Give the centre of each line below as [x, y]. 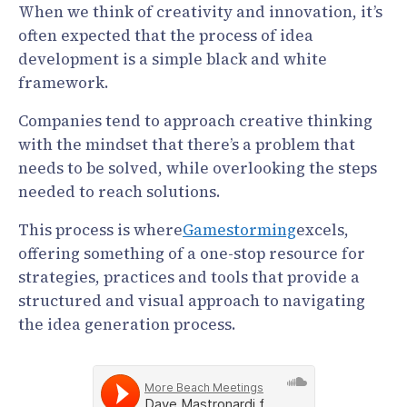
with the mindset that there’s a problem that [187, 144]
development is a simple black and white [173, 59]
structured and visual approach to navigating [192, 301]
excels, [323, 230]
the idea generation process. [127, 324]
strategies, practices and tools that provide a [189, 277]
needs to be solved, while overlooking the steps [198, 168]
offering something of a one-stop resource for [192, 253]
